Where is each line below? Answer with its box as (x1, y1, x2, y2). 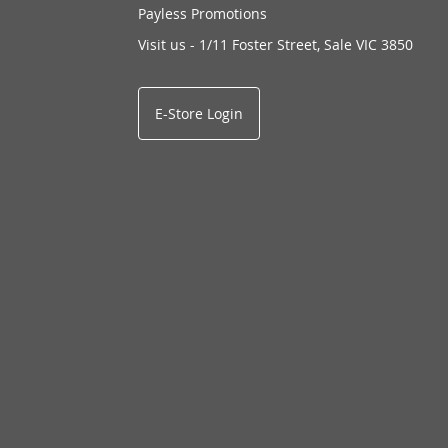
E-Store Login (155, 104, 244, 124)
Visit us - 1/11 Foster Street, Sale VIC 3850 (138, 35, 414, 55)
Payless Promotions (138, 4, 268, 24)
